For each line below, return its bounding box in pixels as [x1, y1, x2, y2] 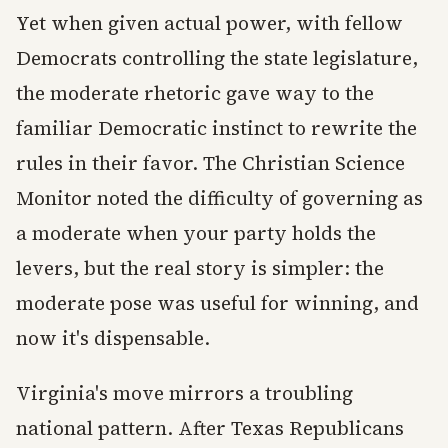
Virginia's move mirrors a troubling [16, 380, 353, 407]
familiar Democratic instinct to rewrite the [16, 115, 417, 142]
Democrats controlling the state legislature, [16, 45, 418, 72]
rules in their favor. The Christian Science [16, 150, 405, 177]
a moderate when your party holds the [16, 220, 376, 247]
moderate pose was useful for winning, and [16, 290, 419, 317]
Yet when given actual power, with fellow [16, 10, 403, 37]
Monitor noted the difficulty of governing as [16, 185, 423, 212]
